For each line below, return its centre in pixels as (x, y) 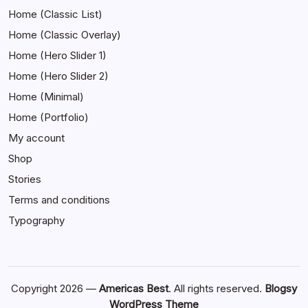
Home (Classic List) (55, 14)
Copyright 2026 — (55, 289)
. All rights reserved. (217, 289)
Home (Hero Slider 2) (58, 76)
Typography (36, 221)
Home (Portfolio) (48, 118)
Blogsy (281, 289)
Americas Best (134, 289)
